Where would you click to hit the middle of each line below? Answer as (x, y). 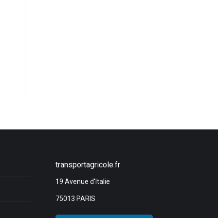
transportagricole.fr (88, 165)
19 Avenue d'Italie (82, 182)
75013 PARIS (75, 199)
